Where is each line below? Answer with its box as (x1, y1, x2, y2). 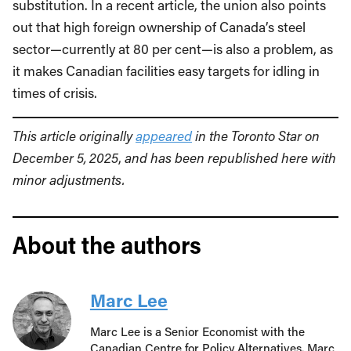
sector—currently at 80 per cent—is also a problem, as (13, 39, 333, 58)
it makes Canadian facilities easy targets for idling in (13, 61, 320, 80)
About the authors (13, 228, 201, 260)
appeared (136, 126, 192, 145)
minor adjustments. (13, 170, 125, 189)
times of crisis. (13, 83, 100, 102)
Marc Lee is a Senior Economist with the (89, 323, 305, 339)
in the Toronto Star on (192, 126, 320, 145)
